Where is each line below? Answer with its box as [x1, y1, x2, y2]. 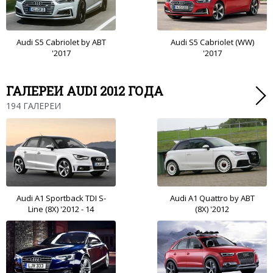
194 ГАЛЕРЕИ [6, 99, 61, 112]
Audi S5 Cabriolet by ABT [16, 36, 106, 48]
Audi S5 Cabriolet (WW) [170, 36, 254, 48]
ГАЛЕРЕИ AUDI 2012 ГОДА [6, 82, 163, 99]
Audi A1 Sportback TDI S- [16, 192, 106, 204]
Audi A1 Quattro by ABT [169, 192, 255, 204]
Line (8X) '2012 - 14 [28, 203, 94, 214]
